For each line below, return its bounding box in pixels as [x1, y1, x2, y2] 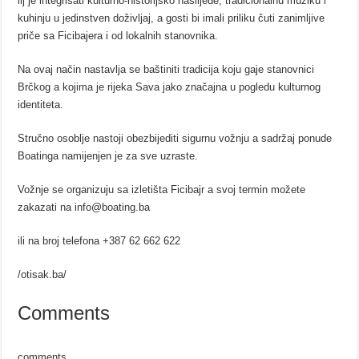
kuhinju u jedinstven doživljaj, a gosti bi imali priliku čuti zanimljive [18, 12, 325, 25]
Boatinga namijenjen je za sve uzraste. [18, 150, 199, 163]
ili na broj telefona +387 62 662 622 [18, 235, 181, 248]
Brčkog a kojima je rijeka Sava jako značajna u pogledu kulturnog [18, 81, 321, 94]
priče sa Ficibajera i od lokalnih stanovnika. [18, 30, 219, 42]
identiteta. [18, 99, 64, 111]
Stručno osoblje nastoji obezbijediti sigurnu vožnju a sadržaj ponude [18, 132, 333, 145]
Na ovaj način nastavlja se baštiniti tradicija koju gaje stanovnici [18, 63, 315, 76]
